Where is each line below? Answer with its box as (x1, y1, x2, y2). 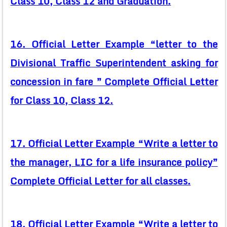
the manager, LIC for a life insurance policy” (10, 155, 218, 170)
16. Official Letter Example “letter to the (10, 36, 218, 52)
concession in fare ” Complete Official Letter (10, 74, 218, 90)
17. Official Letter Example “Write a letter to (10, 136, 218, 152)
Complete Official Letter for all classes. (10, 173, 191, 189)
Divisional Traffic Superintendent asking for (10, 55, 218, 71)
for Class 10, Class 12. (10, 93, 113, 108)
